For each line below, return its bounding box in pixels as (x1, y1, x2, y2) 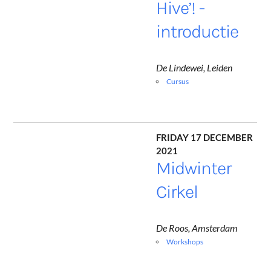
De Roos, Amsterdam (156, 222, 238, 234)
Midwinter (156, 157, 232, 180)
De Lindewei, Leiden (156, 62, 233, 74)
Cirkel (156, 181, 198, 203)
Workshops (166, 237, 204, 247)
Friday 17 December (156, 128, 253, 145)
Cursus (166, 77, 189, 87)
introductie (156, 21, 239, 43)
